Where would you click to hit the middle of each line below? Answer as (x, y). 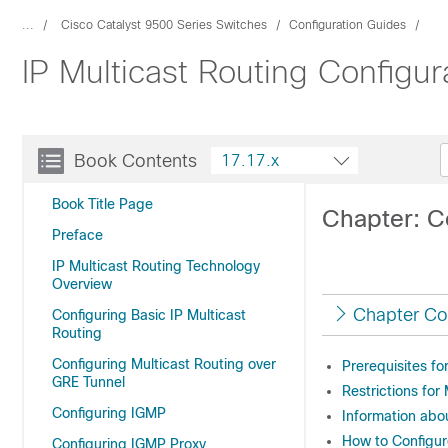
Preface (77, 235)
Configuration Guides (347, 25)
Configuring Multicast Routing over (164, 364)
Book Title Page (102, 204)
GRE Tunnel (88, 382)
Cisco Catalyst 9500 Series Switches (164, 25)
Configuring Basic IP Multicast (149, 315)
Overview (82, 284)
